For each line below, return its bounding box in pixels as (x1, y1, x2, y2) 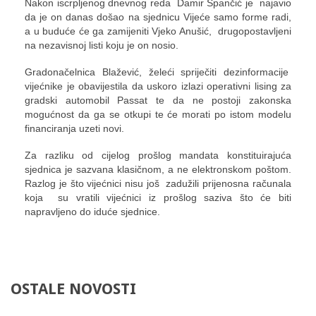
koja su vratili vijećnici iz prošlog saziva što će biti (25, 192, 291, 203)
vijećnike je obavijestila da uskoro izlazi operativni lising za (25, 80, 291, 92)
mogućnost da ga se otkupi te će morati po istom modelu (25, 108, 291, 120)
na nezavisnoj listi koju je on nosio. (25, 39, 178, 51)
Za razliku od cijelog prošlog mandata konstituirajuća (25, 150, 291, 161)
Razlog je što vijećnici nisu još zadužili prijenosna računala (25, 178, 291, 189)
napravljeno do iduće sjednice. (25, 206, 160, 217)
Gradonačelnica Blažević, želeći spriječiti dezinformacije (25, 66, 291, 78)
